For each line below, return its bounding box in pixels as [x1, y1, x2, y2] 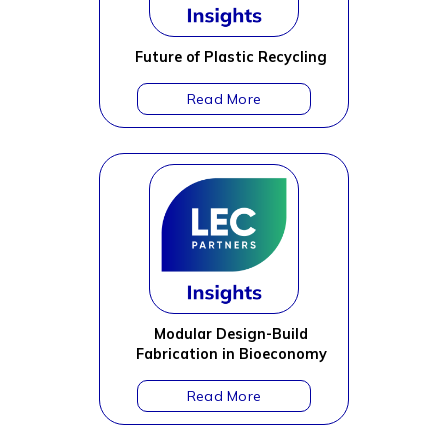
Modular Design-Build [154, 325, 308, 343]
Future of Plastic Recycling [135, 48, 327, 66]
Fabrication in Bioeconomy [135, 345, 327, 363]
